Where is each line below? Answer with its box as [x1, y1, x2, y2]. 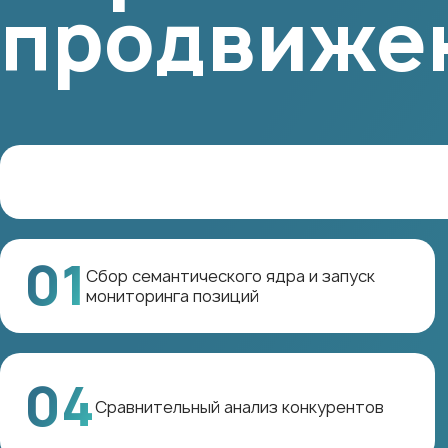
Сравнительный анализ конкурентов [95, 396, 384, 419]
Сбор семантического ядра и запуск [86, 265, 375, 288]
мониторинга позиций [86, 285, 259, 308]
